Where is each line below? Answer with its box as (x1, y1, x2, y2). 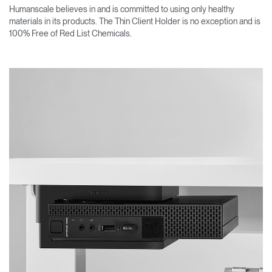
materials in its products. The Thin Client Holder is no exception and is (9, 16, 260, 26)
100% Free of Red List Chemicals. (9, 28, 132, 38)
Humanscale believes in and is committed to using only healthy (9, 4, 234, 14)
